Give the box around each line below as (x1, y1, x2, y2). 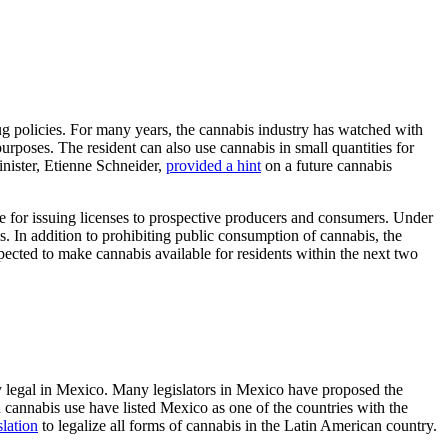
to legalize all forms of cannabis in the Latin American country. (38, 417, 437, 435)
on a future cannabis (261, 156, 392, 174)
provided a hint (166, 156, 261, 174)
